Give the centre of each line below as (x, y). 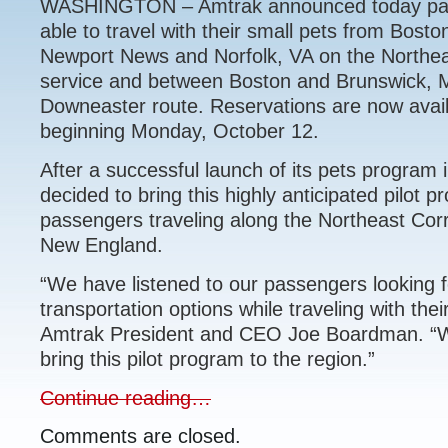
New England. (101, 244)
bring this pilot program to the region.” (207, 358)
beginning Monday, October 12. (179, 130)
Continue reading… (125, 397)
